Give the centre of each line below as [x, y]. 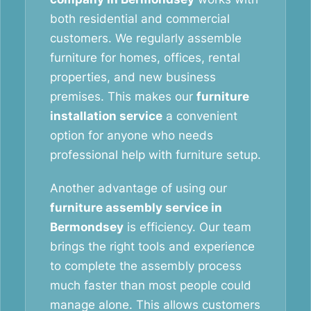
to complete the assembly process [146, 266]
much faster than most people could [151, 285]
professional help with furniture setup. [155, 155]
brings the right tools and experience [152, 246]
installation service [106, 116]
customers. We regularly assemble [146, 38]
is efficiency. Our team [187, 227]
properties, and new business [133, 77]
